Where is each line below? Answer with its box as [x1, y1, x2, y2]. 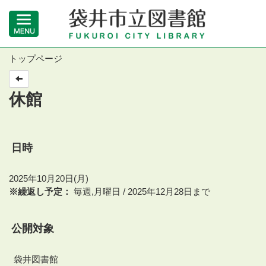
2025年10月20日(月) [9, 173, 88, 183]
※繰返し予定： [9, 186, 71, 197]
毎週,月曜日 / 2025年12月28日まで [74, 186, 210, 197]
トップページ [9, 53, 62, 64]
